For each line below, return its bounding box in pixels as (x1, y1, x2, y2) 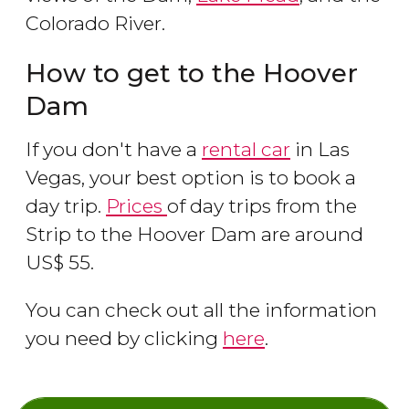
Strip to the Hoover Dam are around (26, 223, 363, 246)
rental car (202, 138, 290, 162)
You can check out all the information (26, 299, 377, 322)
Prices (106, 194, 167, 218)
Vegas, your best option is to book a (26, 166, 356, 190)
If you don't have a (26, 138, 202, 162)
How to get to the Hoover (26, 58, 358, 89)
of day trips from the (167, 194, 357, 218)
